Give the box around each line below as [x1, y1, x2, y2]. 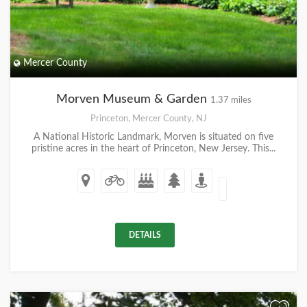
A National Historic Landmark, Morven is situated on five [34, 132, 273, 142]
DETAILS [129, 231, 161, 239]
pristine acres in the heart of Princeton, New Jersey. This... [32, 144, 275, 153]
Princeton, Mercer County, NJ [90, 114, 207, 123]
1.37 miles [210, 96, 251, 104]
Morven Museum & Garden [56, 93, 210, 106]
